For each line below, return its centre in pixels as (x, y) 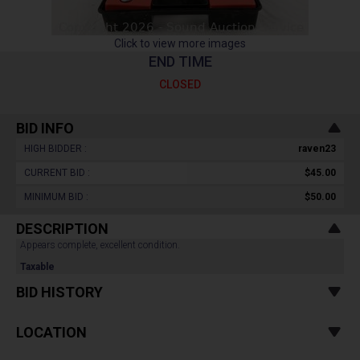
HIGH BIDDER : (55, 149)
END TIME (180, 61)
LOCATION (51, 332)
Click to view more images (180, 43)
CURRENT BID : (57, 173)
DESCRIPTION (62, 229)
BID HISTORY (59, 292)
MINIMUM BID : (56, 197)
